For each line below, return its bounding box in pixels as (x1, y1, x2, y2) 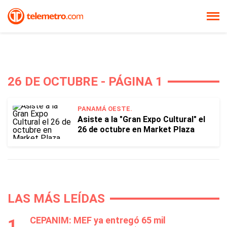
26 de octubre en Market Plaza (78, 125, 195, 134)
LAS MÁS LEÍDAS (8, 192, 105, 206)
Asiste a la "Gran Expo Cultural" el (78, 115, 205, 124)
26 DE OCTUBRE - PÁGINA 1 (8, 74, 163, 89)
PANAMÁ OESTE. (78, 105, 132, 112)
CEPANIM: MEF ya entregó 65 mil (30, 215, 166, 225)
